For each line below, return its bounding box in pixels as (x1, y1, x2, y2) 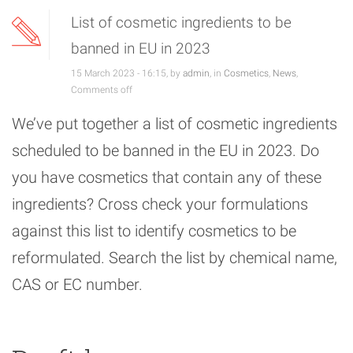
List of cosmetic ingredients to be (71, 13, 292, 32)
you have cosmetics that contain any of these (12, 168, 321, 188)
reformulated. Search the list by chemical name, (12, 248, 337, 268)
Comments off (71, 84, 132, 96)
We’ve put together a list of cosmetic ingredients (12, 114, 337, 134)
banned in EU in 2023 (71, 39, 210, 58)
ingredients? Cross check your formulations (12, 195, 308, 214)
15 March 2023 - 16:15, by (71, 68, 183, 80)
